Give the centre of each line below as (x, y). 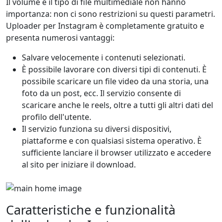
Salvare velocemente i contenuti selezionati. (104, 57)
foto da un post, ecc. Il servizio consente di (101, 93)
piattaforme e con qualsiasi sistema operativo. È (112, 141)
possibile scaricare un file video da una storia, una (115, 81)
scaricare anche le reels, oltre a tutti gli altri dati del (117, 105)
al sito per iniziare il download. (79, 165)
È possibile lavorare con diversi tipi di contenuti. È (114, 69)
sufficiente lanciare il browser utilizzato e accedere (116, 153)
